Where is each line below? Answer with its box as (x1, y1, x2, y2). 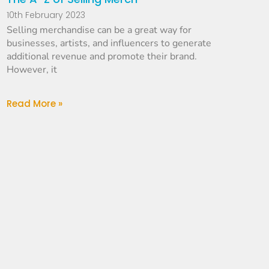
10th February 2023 (6, 9, 85, 22)
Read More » (6, 97, 62, 110)
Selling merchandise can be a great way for (6, 23, 192, 37)
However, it (6, 63, 57, 77)
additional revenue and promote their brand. (6, 50, 197, 64)
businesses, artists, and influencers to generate (6, 37, 211, 50)
